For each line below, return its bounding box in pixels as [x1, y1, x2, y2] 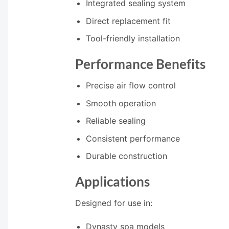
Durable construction [85, 151, 167, 162]
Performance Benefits [75, 56, 205, 72]
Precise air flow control [85, 80, 176, 90]
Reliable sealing [85, 116, 146, 126]
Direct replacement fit [85, 15, 171, 26]
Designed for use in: [75, 197, 152, 208]
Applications [75, 174, 150, 190]
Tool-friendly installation [85, 33, 180, 44]
